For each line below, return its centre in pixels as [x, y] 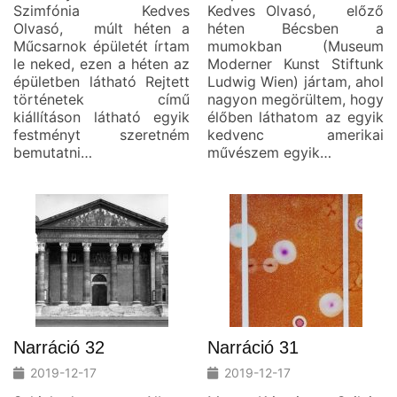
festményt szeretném [101, 134]
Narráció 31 [253, 347]
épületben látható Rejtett [101, 81]
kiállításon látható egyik [101, 117]
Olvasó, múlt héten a [101, 28]
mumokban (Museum [296, 46]
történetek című [101, 99]
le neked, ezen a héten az [101, 63]
